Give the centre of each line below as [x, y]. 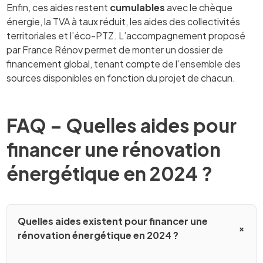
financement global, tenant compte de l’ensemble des [124, 64]
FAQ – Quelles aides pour [122, 125]
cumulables [138, 8]
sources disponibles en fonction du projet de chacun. [121, 78]
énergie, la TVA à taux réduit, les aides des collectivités [124, 22]
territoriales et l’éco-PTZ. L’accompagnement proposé [126, 36]
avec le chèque [199, 8]
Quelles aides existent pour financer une [112, 221]
